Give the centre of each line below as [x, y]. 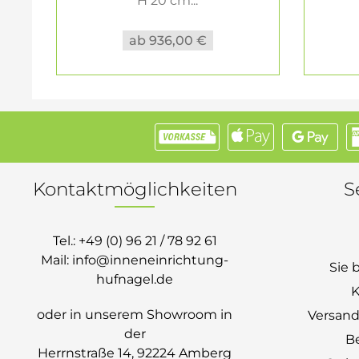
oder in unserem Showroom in [135, 315]
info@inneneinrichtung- [150, 260]
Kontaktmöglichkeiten [135, 189]
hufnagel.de [135, 279]
